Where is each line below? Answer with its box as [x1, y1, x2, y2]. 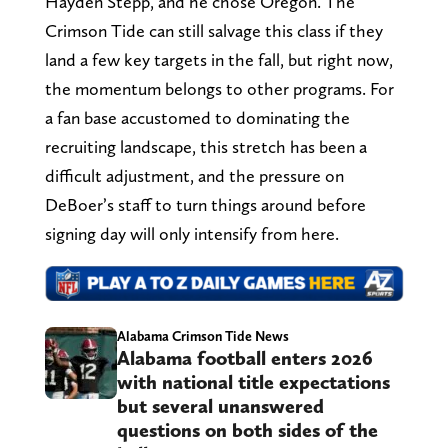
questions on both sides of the [116, 418, 378, 443]
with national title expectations [116, 370, 390, 395]
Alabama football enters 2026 [116, 346, 373, 371]
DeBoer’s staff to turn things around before [44, 193, 366, 215]
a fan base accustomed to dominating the [44, 106, 350, 128]
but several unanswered [116, 394, 324, 419]
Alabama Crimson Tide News [116, 328, 289, 345]
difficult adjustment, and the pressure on [44, 164, 344, 186]
